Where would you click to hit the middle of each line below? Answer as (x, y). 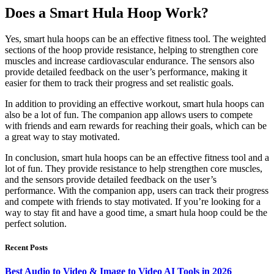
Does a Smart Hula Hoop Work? (107, 13)
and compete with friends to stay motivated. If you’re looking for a (133, 201)
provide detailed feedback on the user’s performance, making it (126, 72)
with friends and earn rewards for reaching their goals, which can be (136, 125)
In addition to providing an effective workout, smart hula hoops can (135, 103)
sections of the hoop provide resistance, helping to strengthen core (131, 50)
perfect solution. (36, 223)
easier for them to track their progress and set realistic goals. (119, 83)
